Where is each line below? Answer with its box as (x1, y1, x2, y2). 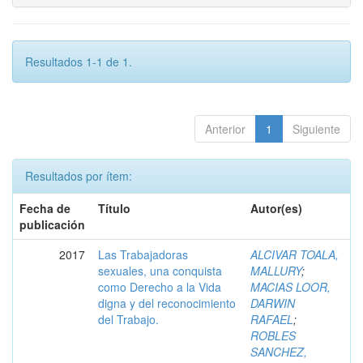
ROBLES (250, 327, 296, 344)
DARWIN (250, 295, 295, 311)
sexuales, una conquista (98, 263, 222, 279)
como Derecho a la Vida (98, 279, 221, 295)
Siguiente (293, 121, 340, 137)
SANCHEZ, (250, 344, 307, 360)
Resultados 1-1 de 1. (25, 53, 132, 70)
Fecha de (19, 200, 70, 216)
